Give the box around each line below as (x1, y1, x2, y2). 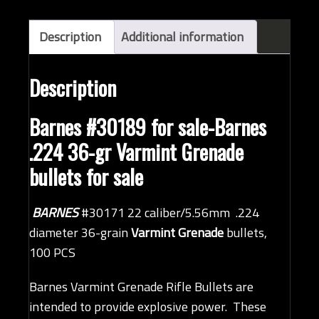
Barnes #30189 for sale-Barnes (29, 111, 266, 142)
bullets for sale (29, 161, 143, 192)
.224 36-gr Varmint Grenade (29, 136, 244, 167)
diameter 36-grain (29, 223, 131, 243)
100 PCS (29, 243, 75, 263)
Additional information (121, 27, 244, 46)
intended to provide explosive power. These (29, 297, 266, 317)
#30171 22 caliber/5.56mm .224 (78, 203, 259, 223)
